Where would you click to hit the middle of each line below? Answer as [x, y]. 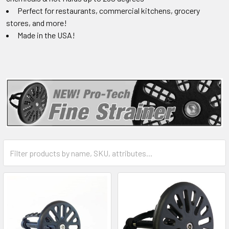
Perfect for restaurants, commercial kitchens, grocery [109, 10]
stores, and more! [37, 22]
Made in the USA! [47, 35]
